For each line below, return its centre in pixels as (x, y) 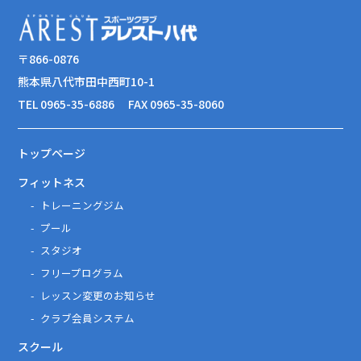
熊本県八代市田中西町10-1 (87, 81)
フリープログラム (82, 272)
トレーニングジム (83, 205)
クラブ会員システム (88, 317)
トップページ (52, 153)
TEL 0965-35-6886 (66, 104)
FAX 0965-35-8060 (175, 104)
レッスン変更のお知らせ (98, 295)
